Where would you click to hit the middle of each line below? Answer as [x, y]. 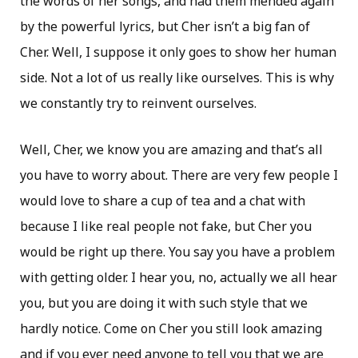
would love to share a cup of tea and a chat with [163, 201]
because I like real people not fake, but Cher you [166, 227]
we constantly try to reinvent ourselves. [138, 103]
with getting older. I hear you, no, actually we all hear [179, 278]
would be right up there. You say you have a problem [177, 252]
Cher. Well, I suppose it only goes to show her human [178, 52]
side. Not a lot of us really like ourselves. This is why [177, 78]
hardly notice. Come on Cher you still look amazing [171, 329]
